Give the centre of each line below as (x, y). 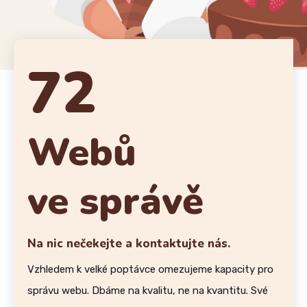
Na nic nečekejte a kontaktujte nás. (129, 243)
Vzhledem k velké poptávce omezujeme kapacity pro (150, 269)
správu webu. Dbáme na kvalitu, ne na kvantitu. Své (148, 290)
